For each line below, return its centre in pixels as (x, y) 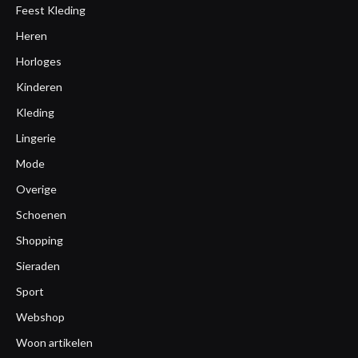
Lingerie (36, 138)
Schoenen (41, 215)
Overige (36, 189)
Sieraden (38, 266)
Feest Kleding (51, 10)
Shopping (40, 240)
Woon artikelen (54, 342)
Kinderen (39, 87)
